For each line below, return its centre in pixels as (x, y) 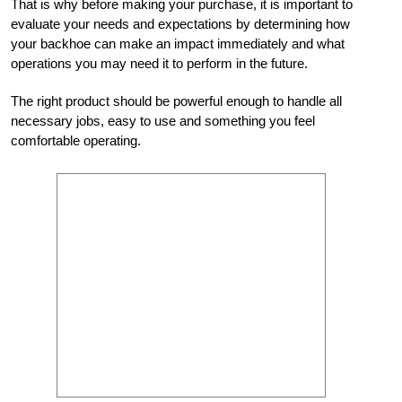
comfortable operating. (76, 140)
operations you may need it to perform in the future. (159, 63)
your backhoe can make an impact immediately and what (178, 43)
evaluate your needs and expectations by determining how (180, 23)
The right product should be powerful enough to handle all (176, 100)
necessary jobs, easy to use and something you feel (163, 120)
